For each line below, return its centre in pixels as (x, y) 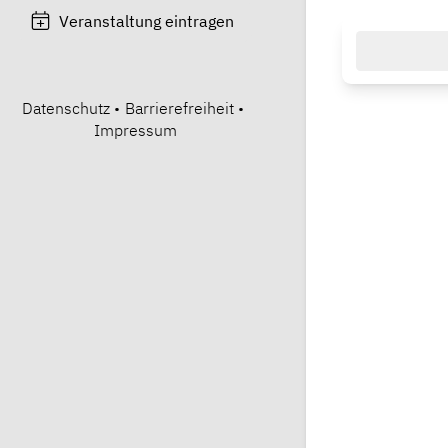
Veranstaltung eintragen (147, 20)
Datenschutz (65, 107)
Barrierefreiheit (179, 107)
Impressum (135, 129)
